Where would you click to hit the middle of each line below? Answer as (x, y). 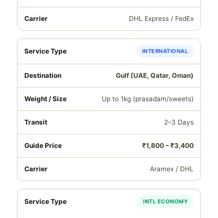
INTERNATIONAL (165, 51)
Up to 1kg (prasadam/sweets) (148, 99)
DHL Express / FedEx (161, 18)
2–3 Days (179, 122)
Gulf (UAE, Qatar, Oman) (155, 75)
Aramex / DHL (172, 169)
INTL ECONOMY (165, 201)
